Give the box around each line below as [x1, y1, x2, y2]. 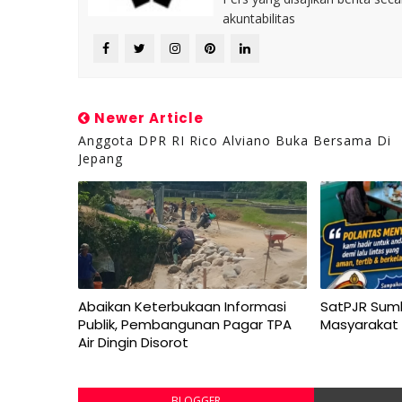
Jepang [78, 150, 123, 167]
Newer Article [91, 109, 204, 127]
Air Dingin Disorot [78, 333, 188, 352]
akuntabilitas [223, 10, 295, 27]
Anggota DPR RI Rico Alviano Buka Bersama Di [78, 132, 391, 149]
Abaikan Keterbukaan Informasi [78, 297, 286, 316]
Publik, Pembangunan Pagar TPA [78, 315, 292, 334]
